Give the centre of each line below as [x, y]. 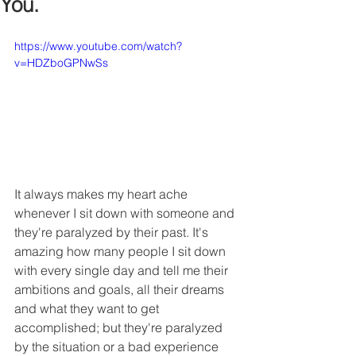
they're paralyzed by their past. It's [113, 232]
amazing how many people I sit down [122, 251]
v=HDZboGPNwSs [61, 63]
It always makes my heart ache [103, 193]
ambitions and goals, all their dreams [121, 289]
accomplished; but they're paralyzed [120, 327]
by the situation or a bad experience [118, 346]
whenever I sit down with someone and [126, 213]
